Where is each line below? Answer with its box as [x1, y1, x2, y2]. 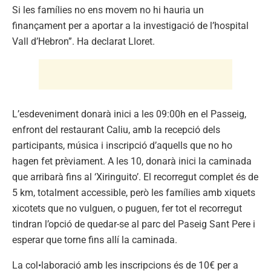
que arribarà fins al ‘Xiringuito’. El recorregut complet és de [12, 171, 258, 183]
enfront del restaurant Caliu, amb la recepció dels [12, 123, 220, 135]
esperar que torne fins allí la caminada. [12, 233, 177, 246]
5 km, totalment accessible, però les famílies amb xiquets [12, 186, 255, 198]
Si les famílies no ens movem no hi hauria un [12, 4, 204, 16]
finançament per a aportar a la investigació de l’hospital [12, 19, 249, 31]
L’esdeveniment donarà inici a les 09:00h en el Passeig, [12, 108, 246, 120]
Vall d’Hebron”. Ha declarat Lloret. [12, 35, 155, 47]
